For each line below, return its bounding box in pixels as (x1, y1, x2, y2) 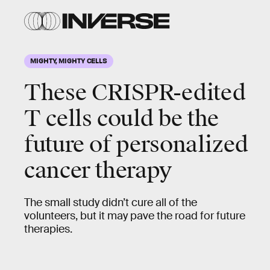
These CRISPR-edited (24, 79, 246, 107)
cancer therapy (24, 157, 172, 184)
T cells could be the (24, 105, 219, 133)
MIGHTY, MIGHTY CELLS (30, 56, 107, 64)
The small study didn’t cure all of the (24, 196, 197, 209)
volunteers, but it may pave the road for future (24, 209, 245, 222)
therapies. (24, 222, 72, 236)
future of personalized (24, 131, 249, 159)
